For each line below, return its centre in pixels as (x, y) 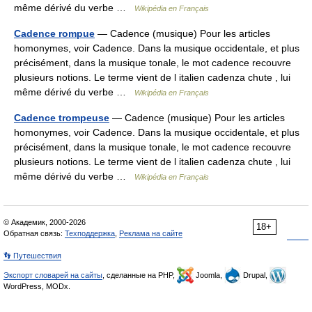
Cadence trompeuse (62, 118)
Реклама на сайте (151, 233)
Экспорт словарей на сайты (53, 275)
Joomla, (209, 275)
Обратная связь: (34, 233)
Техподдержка (90, 233)
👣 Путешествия (32, 256)
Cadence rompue (54, 33)
